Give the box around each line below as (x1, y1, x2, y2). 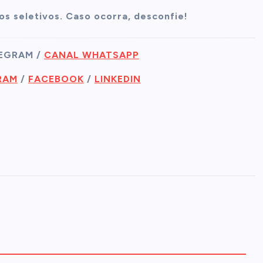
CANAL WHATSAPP (43, 49, 139, 60)
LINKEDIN (94, 73, 141, 85)
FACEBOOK (28, 73, 84, 85)
